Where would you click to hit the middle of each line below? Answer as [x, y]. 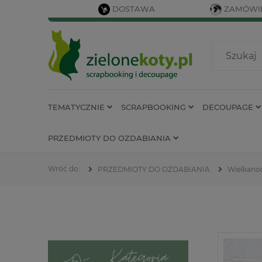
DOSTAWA [134, 9]
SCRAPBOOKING [154, 107]
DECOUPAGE [228, 107]
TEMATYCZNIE [76, 107]
